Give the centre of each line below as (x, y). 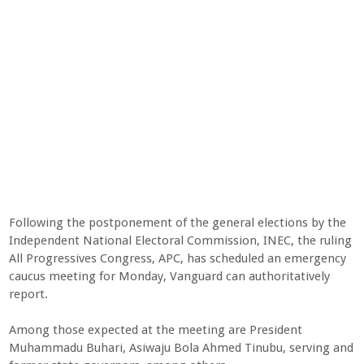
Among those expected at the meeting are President (155, 330)
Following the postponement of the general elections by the (177, 223)
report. (28, 294)
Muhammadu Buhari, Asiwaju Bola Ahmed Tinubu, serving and (181, 348)
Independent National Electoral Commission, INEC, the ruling (180, 240)
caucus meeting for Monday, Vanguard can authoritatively (169, 276)
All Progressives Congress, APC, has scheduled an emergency (177, 258)
